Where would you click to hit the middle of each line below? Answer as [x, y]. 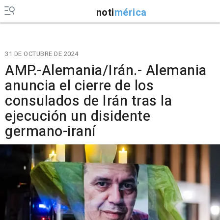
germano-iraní [50, 132]
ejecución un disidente [78, 116]
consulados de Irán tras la [88, 101]
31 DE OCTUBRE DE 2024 [42, 54]
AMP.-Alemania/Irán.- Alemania [106, 71]
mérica [130, 12]
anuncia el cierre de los [79, 86]
